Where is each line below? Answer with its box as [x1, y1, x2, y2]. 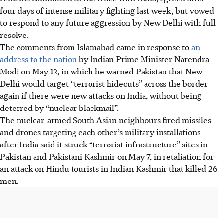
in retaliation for [152, 150, 214, 162]
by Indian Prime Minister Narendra [77, 53, 209, 65]
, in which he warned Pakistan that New [57, 65, 202, 77]
